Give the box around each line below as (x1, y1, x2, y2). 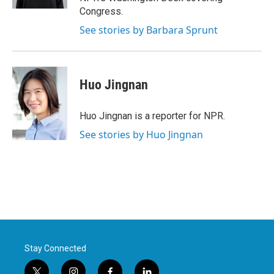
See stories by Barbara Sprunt (80, 23, 218, 37)
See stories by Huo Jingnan (80, 128, 203, 141)
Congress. (80, 6, 123, 17)
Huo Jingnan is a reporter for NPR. (80, 110, 225, 122)
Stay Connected (24, 243, 86, 253)
